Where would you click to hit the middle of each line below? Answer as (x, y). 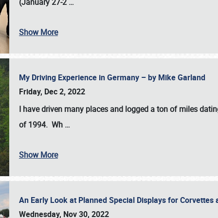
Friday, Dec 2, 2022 (52, 91)
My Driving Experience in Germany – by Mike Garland (114, 77)
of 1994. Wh (42, 125)
